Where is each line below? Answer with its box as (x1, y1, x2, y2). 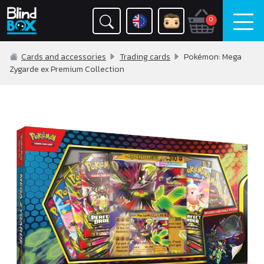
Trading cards (120, 51, 170, 63)
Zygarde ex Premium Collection (9, 63, 124, 75)
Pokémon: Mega (180, 51, 242, 63)
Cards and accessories (21, 51, 106, 63)
